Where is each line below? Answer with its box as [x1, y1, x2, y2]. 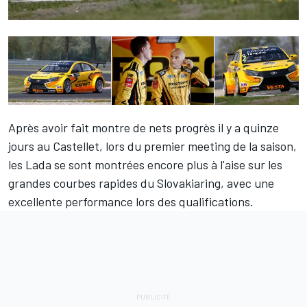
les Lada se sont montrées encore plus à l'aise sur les [8, 157, 282, 173]
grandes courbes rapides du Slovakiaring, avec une [8, 175, 274, 191]
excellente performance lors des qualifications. [8, 194, 254, 210]
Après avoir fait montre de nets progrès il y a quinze [8, 120, 279, 136]
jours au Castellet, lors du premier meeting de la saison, [8, 138, 297, 154]
